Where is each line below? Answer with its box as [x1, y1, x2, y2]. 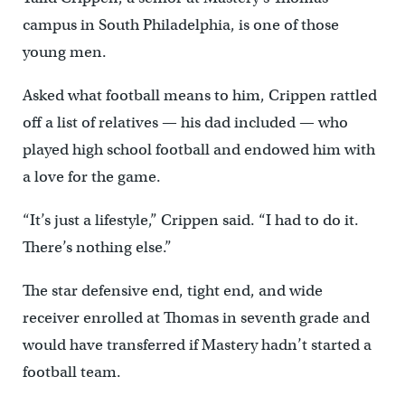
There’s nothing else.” [22, 237, 172, 257]
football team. [22, 362, 121, 381]
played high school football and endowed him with [22, 139, 375, 159]
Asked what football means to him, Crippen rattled [22, 85, 377, 105]
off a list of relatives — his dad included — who [22, 112, 348, 132]
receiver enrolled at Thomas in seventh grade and [22, 307, 370, 327]
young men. [22, 42, 107, 61]
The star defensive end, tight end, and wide [22, 280, 323, 300]
